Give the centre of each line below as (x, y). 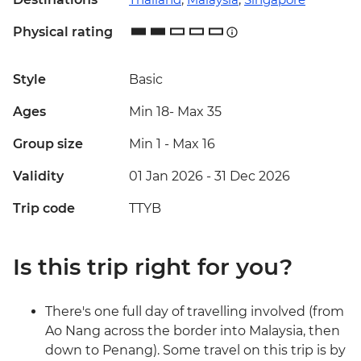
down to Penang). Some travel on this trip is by (195, 351)
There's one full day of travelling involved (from (195, 312)
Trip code (44, 209)
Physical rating (63, 32)
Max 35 (198, 112)
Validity (38, 176)
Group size (48, 144)
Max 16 (194, 144)
